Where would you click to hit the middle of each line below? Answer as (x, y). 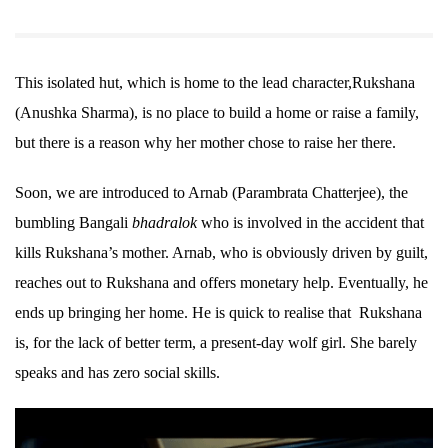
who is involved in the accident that (310, 223)
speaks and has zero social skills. (117, 373)
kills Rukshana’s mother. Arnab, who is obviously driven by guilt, (221, 253)
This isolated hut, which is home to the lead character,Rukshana (215, 83)
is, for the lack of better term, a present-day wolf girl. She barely (216, 343)
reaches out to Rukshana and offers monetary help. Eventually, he (221, 283)
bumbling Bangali (73, 223)
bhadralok (164, 223)
